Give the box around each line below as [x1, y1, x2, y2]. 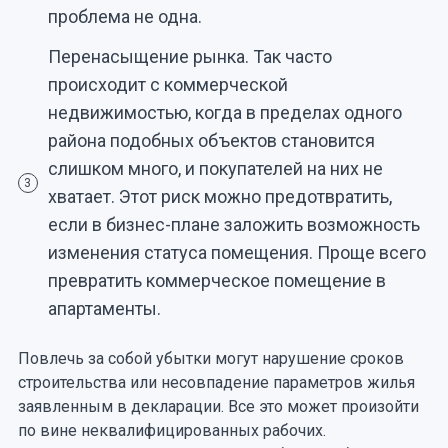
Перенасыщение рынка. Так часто [47, 45, 332, 67]
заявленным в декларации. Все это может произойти [17, 396, 419, 416]
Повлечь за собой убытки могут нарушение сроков [17, 348, 404, 368]
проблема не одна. [47, 5, 202, 27]
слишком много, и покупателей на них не [47, 157, 383, 179]
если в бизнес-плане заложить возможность [47, 213, 420, 235]
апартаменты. [47, 297, 161, 319]
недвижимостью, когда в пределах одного [47, 101, 402, 123]
